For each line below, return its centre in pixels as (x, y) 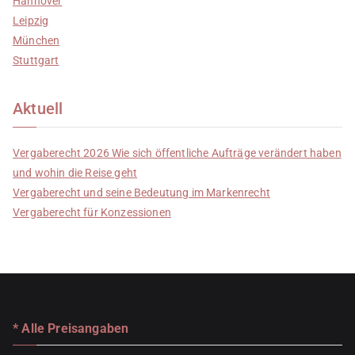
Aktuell (38, 108)
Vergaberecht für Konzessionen (92, 212)
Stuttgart (36, 60)
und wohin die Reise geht (75, 172)
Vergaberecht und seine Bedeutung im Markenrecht (141, 192)
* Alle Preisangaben (71, 329)
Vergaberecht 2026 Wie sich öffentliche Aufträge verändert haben (177, 153)
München (36, 40)
